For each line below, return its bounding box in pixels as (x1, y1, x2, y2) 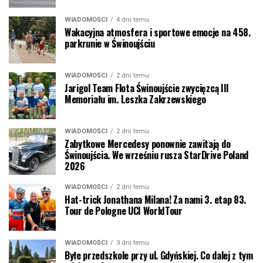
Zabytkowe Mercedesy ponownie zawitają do (65, 137, 231, 151)
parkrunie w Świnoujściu (65, 36, 155, 51)
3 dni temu (116, 239, 149, 247)
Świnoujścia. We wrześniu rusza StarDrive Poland (65, 148, 248, 163)
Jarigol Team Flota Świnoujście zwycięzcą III (65, 81, 229, 96)
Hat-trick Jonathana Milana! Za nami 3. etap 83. (65, 193, 246, 207)
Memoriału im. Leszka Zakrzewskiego (65, 92, 207, 107)
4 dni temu (116, 16, 149, 24)
